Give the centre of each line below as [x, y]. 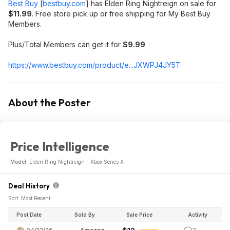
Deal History [31, 186]
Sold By [85, 215]
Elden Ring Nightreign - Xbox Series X [76, 162]
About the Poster [50, 102]
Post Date [29, 215]
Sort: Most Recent [29, 198]
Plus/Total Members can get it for [65, 44]
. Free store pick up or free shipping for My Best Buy [121, 14]
